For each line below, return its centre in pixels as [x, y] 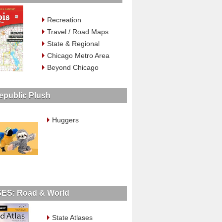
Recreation [64, 20]
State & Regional [73, 44]
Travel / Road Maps [78, 32]
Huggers [65, 120]
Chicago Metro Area [78, 56]
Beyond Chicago [73, 68]
